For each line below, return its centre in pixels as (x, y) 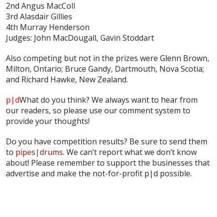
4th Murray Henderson (48, 27)
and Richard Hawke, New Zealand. (67, 79)
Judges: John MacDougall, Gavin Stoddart (80, 38)
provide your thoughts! (48, 121)
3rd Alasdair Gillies (39, 16)
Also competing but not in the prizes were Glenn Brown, (108, 58)
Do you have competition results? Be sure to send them (107, 141)
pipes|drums (39, 152)
